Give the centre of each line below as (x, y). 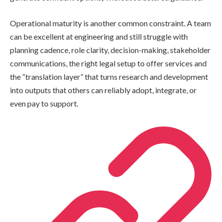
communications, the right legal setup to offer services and (108, 63)
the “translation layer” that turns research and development (109, 76)
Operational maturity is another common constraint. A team (111, 23)
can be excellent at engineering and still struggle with (99, 36)
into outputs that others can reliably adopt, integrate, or (103, 90)
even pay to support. (44, 103)
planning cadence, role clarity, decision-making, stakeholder (110, 50)
